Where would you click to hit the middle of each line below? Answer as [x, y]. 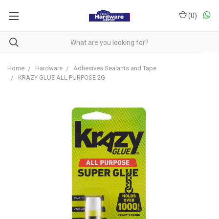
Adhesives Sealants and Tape [115, 68]
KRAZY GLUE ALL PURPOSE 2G [62, 77]
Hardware [49, 68]
